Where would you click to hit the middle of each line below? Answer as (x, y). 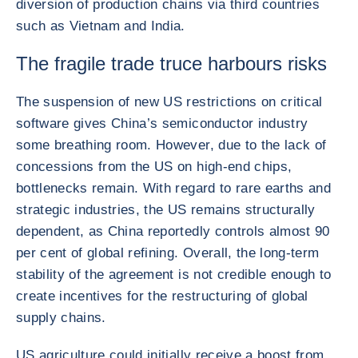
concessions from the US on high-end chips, (154, 167)
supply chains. (61, 318)
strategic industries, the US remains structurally (166, 210)
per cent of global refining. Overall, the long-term (168, 253)
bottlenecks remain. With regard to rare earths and (173, 188)
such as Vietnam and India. (101, 26)
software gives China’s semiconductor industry (162, 123)
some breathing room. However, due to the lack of (171, 145)
